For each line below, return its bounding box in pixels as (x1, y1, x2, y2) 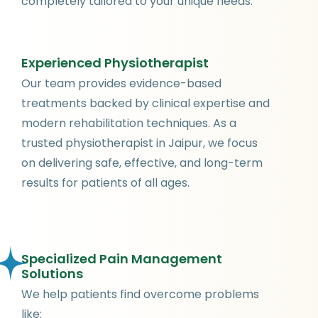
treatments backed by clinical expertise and (21, 94, 270, 111)
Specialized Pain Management (21, 250, 222, 268)
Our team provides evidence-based (21, 75, 221, 92)
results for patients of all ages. (21, 174, 190, 191)
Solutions (21, 265, 83, 283)
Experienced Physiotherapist (21, 53, 209, 72)
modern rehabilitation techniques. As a (21, 114, 236, 131)
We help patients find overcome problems (21, 286, 259, 303)
